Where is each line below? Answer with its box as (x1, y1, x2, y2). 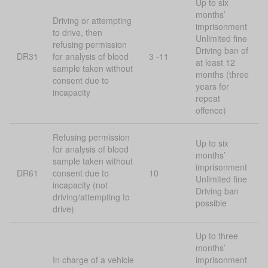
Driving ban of (196, 44, 248, 56)
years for (196, 80, 229, 92)
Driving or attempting (53, 14, 132, 26)
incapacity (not (53, 179, 108, 191)
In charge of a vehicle (53, 254, 134, 266)
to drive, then (53, 26, 102, 38)
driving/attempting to (53, 191, 130, 203)
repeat (196, 92, 220, 104)
